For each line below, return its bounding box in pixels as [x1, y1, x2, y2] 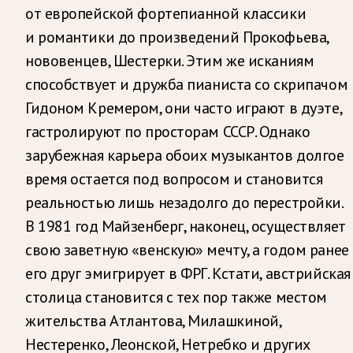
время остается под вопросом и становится [25, 168, 323, 189]
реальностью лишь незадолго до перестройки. [25, 191, 343, 213]
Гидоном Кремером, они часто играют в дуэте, [25, 97, 342, 118]
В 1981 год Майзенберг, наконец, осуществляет [25, 215, 346, 236]
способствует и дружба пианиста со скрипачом [25, 73, 348, 95]
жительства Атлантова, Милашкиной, [25, 310, 281, 331]
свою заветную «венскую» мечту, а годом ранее [25, 239, 349, 260]
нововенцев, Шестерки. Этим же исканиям [25, 50, 314, 71]
